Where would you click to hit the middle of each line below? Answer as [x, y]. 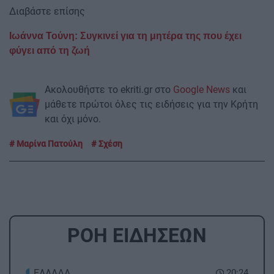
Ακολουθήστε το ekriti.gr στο [109, 89]
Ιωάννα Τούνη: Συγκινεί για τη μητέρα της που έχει [125, 35]
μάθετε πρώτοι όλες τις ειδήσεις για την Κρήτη [151, 104]
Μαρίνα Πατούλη [49, 143]
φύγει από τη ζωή [50, 50]
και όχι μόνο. [73, 119]
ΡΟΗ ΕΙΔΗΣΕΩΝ [137, 235]
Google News [202, 89]
